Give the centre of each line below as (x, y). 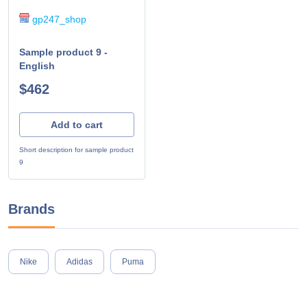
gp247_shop (58, 19)
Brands (32, 209)
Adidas (79, 261)
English (37, 65)
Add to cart (77, 124)
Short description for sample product (76, 149)
